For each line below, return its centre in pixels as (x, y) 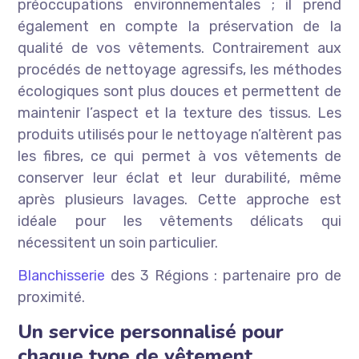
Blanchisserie (62, 276)
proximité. (52, 298)
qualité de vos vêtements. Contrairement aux (179, 48)
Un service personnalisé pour (151, 332)
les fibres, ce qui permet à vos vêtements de (179, 157)
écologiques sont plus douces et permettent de (179, 92)
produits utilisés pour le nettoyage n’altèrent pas (179, 135)
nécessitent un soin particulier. (118, 243)
